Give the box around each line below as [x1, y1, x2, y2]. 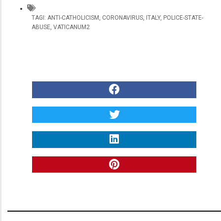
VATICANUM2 [53, 24, 90, 31]
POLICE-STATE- [163, 14, 203, 21]
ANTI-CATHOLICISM [47, 14, 99, 21]
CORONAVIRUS [102, 14, 143, 21]
